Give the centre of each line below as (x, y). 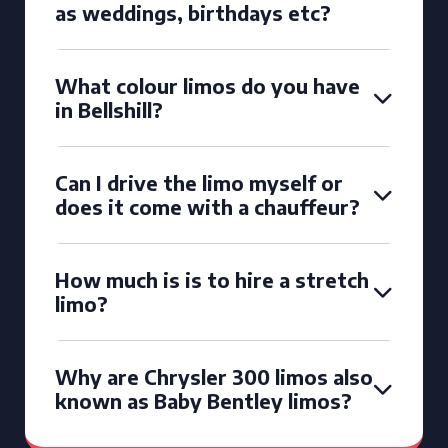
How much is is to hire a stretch (212, 279)
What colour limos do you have (207, 85)
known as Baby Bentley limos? (203, 400)
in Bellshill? (109, 109)
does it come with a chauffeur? (207, 206)
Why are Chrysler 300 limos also (214, 376)
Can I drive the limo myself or (199, 182)
